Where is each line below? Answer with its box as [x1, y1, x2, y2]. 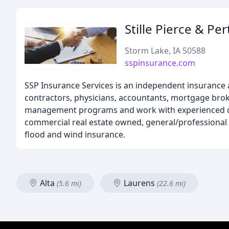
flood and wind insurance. [25, 129, 125, 140]
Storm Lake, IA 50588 [125, 45, 205, 56]
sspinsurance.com [125, 57, 195, 68]
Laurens [122, 177, 157, 189]
